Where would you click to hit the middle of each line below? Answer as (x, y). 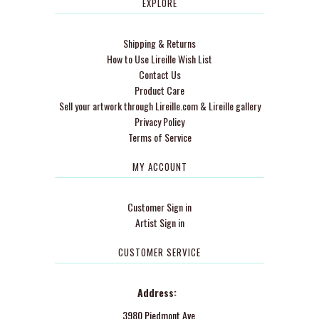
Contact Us (159, 74)
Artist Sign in (159, 223)
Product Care (159, 90)
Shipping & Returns (159, 43)
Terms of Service (159, 137)
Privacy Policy (159, 121)
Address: (159, 292)
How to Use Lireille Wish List (159, 59)
